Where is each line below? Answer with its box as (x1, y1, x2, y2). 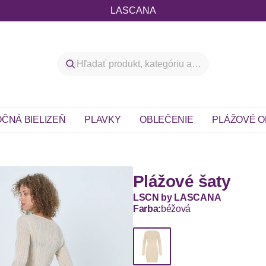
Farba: (133, 204, 161, 214)
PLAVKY (84, 115, 121, 125)
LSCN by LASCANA (133, 192, 221, 202)
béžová (161, 204, 191, 214)
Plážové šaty (133, 172, 231, 191)
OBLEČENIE (140, 115, 194, 125)
